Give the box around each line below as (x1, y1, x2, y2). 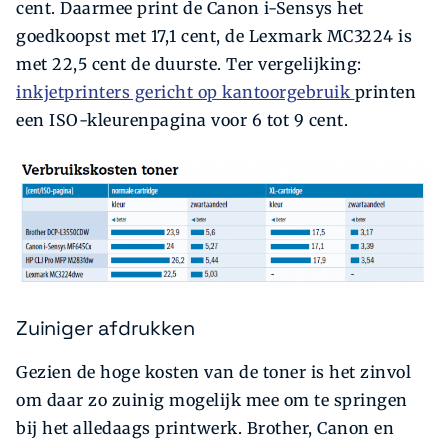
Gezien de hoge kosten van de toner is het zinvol (16, 362, 411, 383)
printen (354, 81, 416, 102)
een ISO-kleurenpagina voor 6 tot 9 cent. (16, 109, 348, 130)
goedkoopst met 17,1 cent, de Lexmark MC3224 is (16, 25, 412, 46)
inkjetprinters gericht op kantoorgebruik (16, 81, 355, 102)
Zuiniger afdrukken (16, 314, 195, 341)
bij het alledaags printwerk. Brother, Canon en (16, 418, 394, 439)
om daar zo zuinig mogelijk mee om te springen (16, 390, 408, 411)
